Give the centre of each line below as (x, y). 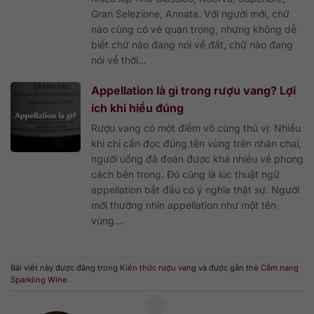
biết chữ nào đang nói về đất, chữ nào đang (192, 44)
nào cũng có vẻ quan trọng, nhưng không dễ (194, 29)
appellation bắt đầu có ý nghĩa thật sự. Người (195, 189)
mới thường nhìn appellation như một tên (184, 205)
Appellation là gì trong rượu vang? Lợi (193, 90)
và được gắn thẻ (228, 267)
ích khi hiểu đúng (137, 108)
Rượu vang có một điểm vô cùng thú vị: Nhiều (196, 128)
